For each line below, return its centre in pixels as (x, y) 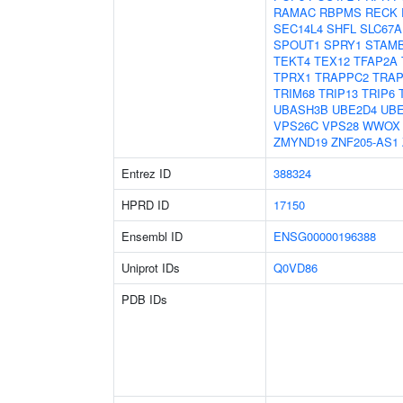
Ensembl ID (152, 236)
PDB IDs (144, 299)
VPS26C (296, 125)
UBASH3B (301, 109)
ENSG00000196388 (325, 236)
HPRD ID (145, 205)
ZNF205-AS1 (365, 142)
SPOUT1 (297, 45)
